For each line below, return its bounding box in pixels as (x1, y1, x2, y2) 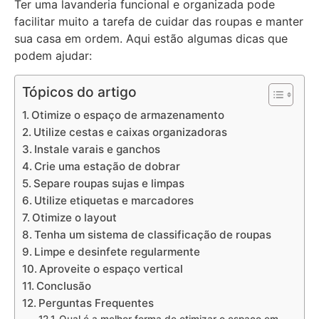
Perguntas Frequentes (38, 296, 155, 310)
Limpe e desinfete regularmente (34, 244, 201, 258)
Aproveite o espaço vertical (39, 261, 184, 276)
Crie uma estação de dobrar (34, 159, 181, 173)
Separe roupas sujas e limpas (33, 176, 185, 190)
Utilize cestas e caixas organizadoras (33, 125, 228, 139)
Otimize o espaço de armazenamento (31, 108, 225, 122)
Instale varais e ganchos (34, 142, 161, 156)
